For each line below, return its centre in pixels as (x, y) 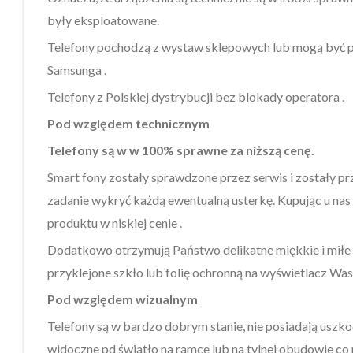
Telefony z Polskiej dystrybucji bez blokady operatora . (196, 96)
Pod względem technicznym (128, 123)
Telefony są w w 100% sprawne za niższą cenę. (181, 150)
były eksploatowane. (103, 20)
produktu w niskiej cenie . (115, 222)
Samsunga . (77, 69)
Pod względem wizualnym (123, 299)
